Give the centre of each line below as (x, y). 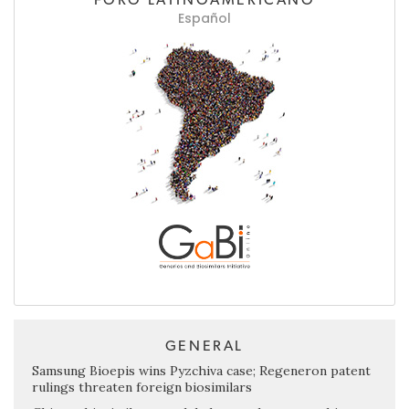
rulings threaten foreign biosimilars (142, 388)
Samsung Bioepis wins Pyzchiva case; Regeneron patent (201, 371)
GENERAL (204, 346)
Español (204, 18)
